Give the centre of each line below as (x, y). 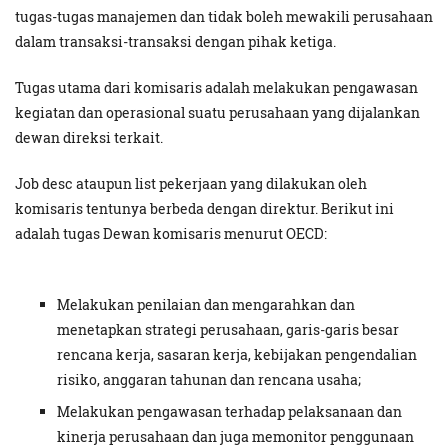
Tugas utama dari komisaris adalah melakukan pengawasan (216, 88)
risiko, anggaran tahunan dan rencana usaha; (210, 380)
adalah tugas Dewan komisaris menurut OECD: (171, 234)
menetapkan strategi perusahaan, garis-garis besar (228, 330)
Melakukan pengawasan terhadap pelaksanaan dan (229, 412)
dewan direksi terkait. (90, 138)
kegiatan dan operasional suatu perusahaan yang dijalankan (217, 113)
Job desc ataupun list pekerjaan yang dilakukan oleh (191, 184)
